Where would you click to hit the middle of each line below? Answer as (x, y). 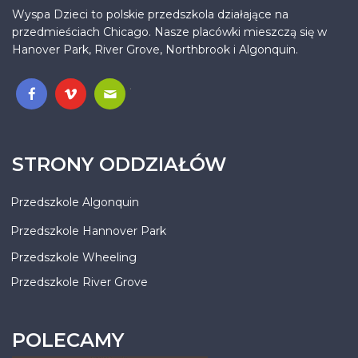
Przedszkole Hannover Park (88, 231)
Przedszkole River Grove (79, 282)
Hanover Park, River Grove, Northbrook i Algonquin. (155, 50)
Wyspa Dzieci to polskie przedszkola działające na (150, 15)
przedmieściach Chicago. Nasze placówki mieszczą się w (169, 32)
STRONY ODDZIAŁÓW (119, 165)
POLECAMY (68, 340)
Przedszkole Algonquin (75, 203)
